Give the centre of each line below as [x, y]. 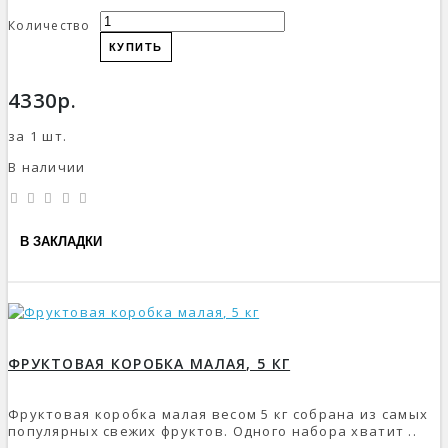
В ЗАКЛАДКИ [61, 242]
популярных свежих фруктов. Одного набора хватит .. [212, 431]
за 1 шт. [38, 135]
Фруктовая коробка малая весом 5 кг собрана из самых [218, 414]
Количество [49, 25]
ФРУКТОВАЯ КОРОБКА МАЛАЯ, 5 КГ [149, 364]
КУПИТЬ [135, 46]
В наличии [47, 166]
